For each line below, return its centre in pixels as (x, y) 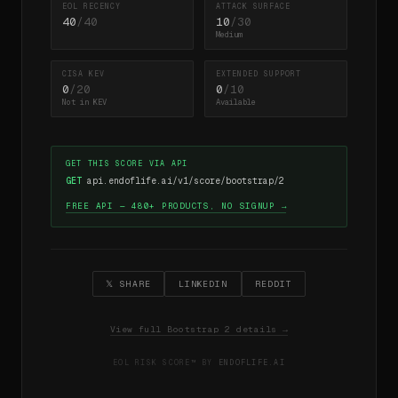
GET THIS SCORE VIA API (127, 164)
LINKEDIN (203, 283)
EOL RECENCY (92, 7)
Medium (229, 35)
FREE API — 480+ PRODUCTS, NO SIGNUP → (176, 207)
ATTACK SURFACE (253, 7)
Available (236, 103)
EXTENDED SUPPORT (259, 74)
